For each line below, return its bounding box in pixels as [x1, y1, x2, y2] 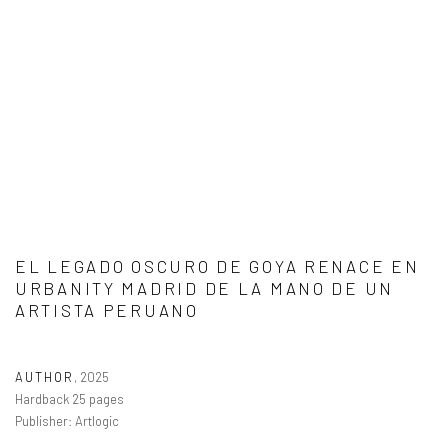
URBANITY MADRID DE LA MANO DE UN [15, 278, 395, 298]
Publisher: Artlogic [15, 413, 119, 429]
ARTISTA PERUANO [15, 300, 199, 320]
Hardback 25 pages [15, 391, 124, 407]
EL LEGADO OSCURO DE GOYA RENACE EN [15, 256, 420, 276]
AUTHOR [15, 369, 75, 385]
